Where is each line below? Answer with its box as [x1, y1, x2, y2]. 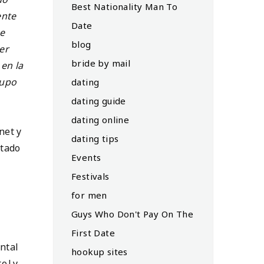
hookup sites [71, 245, 128, 258]
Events [71, 151, 101, 163]
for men [71, 189, 107, 201]
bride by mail [71, 57, 131, 69]
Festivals [71, 170, 110, 182]
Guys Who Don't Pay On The [71, 207, 193, 220]
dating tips [71, 132, 119, 144]
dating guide [71, 94, 126, 107]
